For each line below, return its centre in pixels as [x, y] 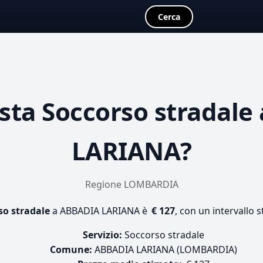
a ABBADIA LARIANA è [100, 211]
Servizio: [102, 235]
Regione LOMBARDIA [131, 184]
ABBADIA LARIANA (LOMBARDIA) [164, 249]
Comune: [71, 249]
